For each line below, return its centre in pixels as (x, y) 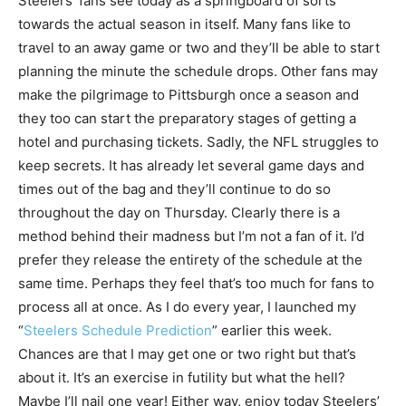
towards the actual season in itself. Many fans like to (184, 24)
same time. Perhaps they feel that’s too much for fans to (196, 284)
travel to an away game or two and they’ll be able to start (199, 48)
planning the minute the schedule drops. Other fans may (198, 72)
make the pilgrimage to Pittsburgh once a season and (188, 95)
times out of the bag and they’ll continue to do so (174, 189)
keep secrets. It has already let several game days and (191, 166)
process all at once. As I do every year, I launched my (187, 307)
